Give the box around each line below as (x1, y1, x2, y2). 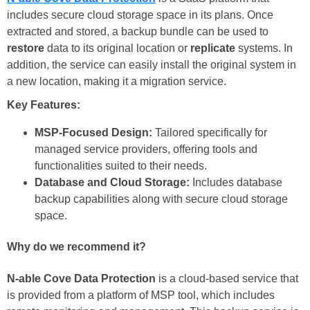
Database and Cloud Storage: (35, 176, 190, 189)
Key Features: (7, 99, 80, 111)
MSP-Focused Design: (35, 127, 152, 139)
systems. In (235, 42, 293, 55)
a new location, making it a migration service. (7, 75, 226, 88)
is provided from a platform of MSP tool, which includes (7, 289, 275, 301)
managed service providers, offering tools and (35, 143, 257, 156)
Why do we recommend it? (7, 241, 146, 253)
